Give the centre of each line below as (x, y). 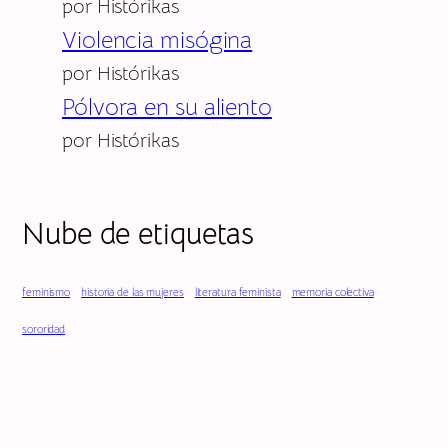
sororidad (44, 329)
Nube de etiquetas (138, 233)
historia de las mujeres (132, 292)
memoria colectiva (332, 292)
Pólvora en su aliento (167, 106)
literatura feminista (237, 292)
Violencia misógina (157, 39)
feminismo (46, 292)
